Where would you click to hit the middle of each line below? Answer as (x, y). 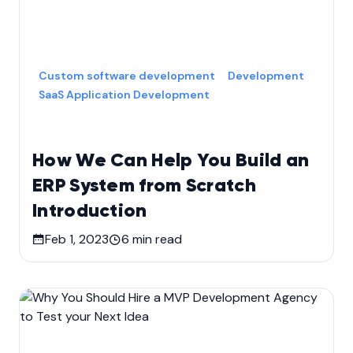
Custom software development (127, 75)
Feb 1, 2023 (77, 239)
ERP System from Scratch (144, 186)
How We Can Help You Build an (171, 160)
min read (156, 239)
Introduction (90, 211)
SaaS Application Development (124, 94)
